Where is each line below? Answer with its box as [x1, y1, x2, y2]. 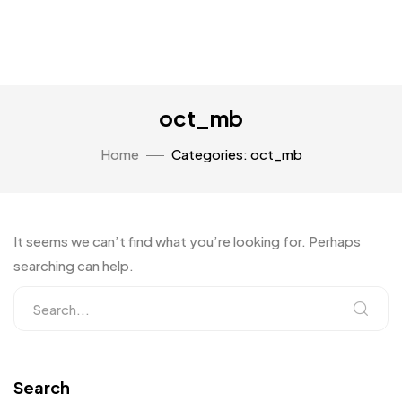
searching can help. [13, 257, 134, 274]
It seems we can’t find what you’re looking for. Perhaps [13, 232, 361, 249]
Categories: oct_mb [170, 145, 302, 162]
